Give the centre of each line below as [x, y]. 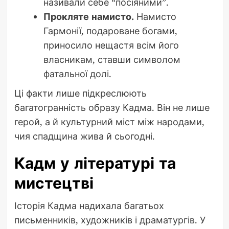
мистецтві [54, 184]
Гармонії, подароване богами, [110, 31]
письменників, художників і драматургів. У [110, 220]
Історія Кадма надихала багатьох [89, 206]
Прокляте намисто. [88, 17]
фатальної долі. [77, 74]
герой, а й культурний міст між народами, [109, 122]
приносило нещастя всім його [111, 45]
